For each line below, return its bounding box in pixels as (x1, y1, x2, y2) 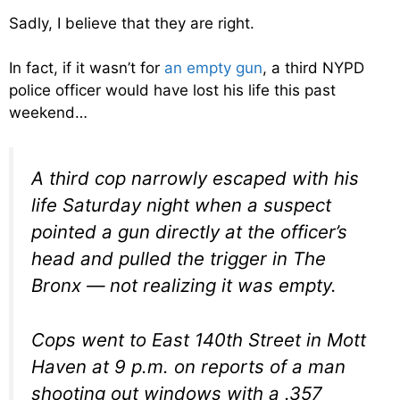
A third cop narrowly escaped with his (31, 166, 359, 189)
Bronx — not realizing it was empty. (31, 273, 337, 296)
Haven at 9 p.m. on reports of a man (31, 354, 346, 378)
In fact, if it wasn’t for (9, 59, 164, 78)
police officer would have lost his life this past (9, 81, 336, 100)
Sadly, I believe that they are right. (9, 13, 254, 32)
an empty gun (164, 59, 262, 78)
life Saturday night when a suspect (31, 193, 331, 216)
